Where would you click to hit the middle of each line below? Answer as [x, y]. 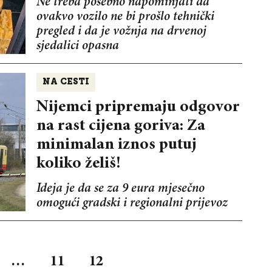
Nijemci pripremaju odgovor [138, 107]
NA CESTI [66, 83]
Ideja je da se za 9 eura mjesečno [120, 189]
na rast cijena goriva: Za [121, 126]
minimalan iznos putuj [116, 145]
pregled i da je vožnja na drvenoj [121, 32]
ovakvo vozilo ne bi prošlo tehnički [125, 18]
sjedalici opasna [77, 47]
